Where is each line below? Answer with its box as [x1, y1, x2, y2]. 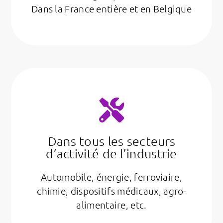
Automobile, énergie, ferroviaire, [41, 170, 182, 183]
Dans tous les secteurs [47, 133, 176, 148]
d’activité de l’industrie [46, 145, 177, 161]
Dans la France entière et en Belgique [31, 2, 192, 14]
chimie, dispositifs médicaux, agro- [37, 184, 186, 197]
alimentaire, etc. [76, 198, 147, 211]
